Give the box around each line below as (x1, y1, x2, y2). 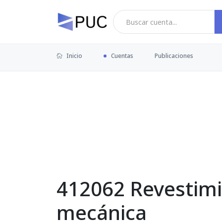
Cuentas (111, 52, 133, 60)
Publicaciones (155, 52, 193, 60)
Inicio (65, 52, 82, 60)
